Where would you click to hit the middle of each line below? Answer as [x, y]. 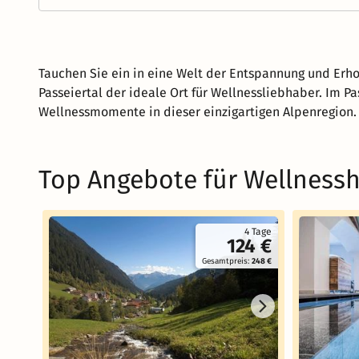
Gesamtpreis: [227, 261]
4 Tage [258, 232]
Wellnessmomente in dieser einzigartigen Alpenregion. [198, 112]
